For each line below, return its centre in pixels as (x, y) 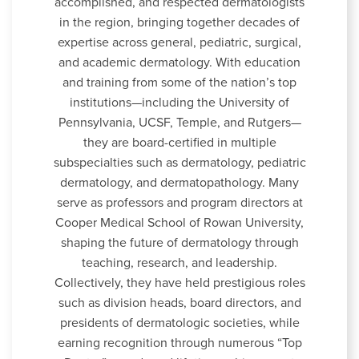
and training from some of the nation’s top (179, 82)
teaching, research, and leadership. (179, 262)
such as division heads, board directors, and (179, 303)
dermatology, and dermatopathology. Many (179, 182)
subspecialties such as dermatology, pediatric (179, 162)
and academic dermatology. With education (179, 62)
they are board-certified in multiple (179, 142)
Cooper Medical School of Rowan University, (179, 222)
